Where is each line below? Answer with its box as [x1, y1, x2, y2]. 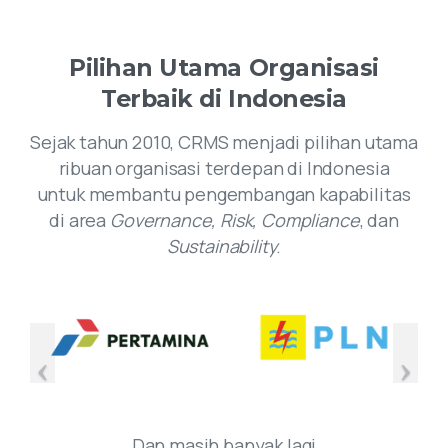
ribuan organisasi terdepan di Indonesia [58, 156, 390, 181]
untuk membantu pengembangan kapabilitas [37, 182, 411, 207]
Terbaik [101, 84, 193, 114]
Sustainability [166, 234, 277, 259]
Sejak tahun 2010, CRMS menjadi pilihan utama [30, 130, 418, 155]
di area [49, 208, 110, 233]
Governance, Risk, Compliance [110, 208, 360, 233]
